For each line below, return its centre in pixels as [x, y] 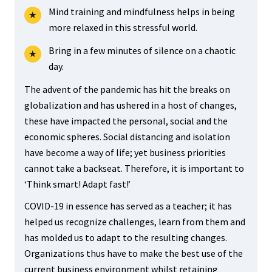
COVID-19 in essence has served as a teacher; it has [128, 206]
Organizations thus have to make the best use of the [133, 253]
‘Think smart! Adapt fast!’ [77, 184]
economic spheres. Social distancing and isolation [127, 137]
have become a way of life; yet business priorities [125, 152]
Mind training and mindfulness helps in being [141, 12]
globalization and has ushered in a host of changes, [130, 105]
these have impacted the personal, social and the [126, 121]
